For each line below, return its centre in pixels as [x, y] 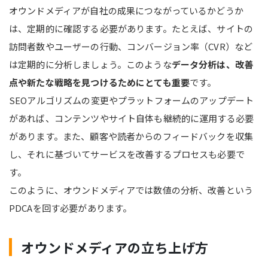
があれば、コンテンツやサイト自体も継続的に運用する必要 [132, 118]
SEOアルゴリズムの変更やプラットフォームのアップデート [132, 100]
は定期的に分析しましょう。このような [90, 64]
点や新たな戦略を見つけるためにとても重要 [99, 82]
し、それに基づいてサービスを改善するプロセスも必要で [127, 154]
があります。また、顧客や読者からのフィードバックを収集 [131, 136]
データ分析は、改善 [212, 64]
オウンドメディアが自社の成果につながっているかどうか [126, 10]
